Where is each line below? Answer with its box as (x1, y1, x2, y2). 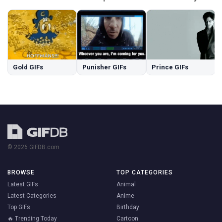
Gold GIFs (13, 63, 43, 71)
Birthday (116, 204, 139, 211)
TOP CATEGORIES (116, 169, 173, 176)
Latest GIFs (7, 181, 38, 188)
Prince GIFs (152, 63, 188, 71)
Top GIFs (7, 204, 30, 211)
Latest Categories (7, 192, 56, 200)
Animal (116, 181, 136, 188)
